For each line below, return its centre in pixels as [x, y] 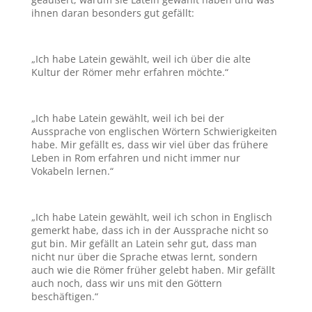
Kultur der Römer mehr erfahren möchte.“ [130, 72]
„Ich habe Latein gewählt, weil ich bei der [127, 118]
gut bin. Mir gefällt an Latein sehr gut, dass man [144, 244]
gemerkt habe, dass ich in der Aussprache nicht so [149, 231]
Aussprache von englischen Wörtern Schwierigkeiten [154, 132]
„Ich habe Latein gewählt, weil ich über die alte [141, 59]
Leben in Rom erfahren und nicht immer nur [135, 158]
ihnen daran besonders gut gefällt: [112, 13]
